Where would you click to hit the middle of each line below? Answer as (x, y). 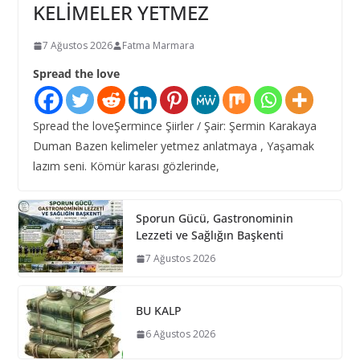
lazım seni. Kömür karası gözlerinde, (126, 166)
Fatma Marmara (158, 46)
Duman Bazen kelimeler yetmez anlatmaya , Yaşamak (173, 146)
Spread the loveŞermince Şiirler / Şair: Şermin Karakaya (174, 126)
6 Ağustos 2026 (180, 334)
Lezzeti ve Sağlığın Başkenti (209, 235)
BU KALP (158, 311)
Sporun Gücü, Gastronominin (214, 219)
